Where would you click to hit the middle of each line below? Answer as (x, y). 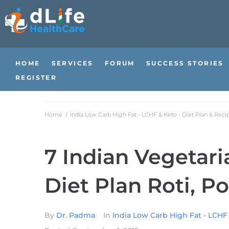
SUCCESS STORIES (185, 63)
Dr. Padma (76, 215)
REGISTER (36, 77)
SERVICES (72, 63)
